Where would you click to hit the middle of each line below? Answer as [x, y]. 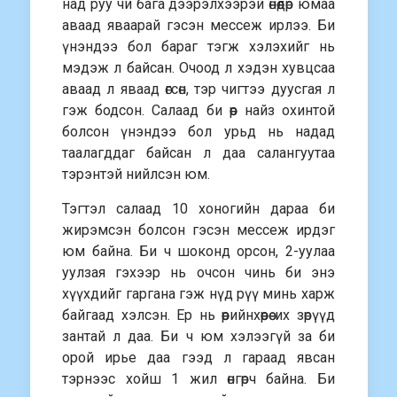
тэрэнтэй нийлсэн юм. [136, 174]
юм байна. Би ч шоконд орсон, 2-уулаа [198, 251]
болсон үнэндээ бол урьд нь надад [198, 132]
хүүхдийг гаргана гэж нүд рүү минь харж [198, 294]
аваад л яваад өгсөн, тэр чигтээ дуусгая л [198, 89]
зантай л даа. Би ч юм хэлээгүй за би [198, 336]
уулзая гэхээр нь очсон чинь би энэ [198, 272]
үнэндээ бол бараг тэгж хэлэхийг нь [198, 47]
